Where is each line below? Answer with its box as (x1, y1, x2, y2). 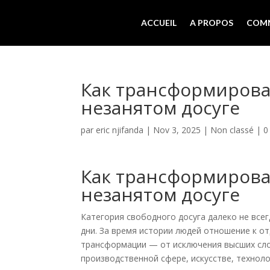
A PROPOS (190, 17, 233, 28)
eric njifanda (96, 124, 144, 136)
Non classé (210, 124, 254, 136)
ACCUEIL (141, 17, 177, 28)
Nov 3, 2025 (153, 124, 201, 136)
